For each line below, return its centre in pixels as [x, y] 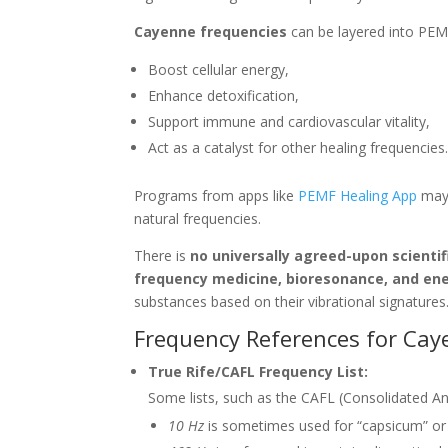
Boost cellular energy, [219, 69]
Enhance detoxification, [224, 95]
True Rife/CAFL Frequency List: [258, 371]
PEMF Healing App [358, 195]
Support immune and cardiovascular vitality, [289, 121]
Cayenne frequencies [211, 31]
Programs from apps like [216, 195]
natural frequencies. [198, 218]
